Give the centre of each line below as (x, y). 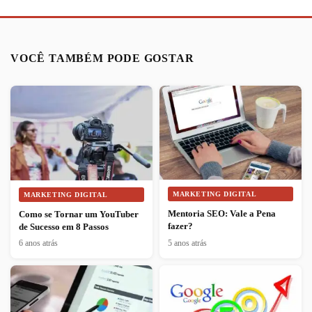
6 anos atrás (38, 243)
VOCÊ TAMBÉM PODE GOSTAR (102, 58)
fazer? (180, 226)
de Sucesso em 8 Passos (64, 226)
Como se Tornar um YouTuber (79, 214)
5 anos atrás (187, 243)
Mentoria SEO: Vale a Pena (222, 214)
